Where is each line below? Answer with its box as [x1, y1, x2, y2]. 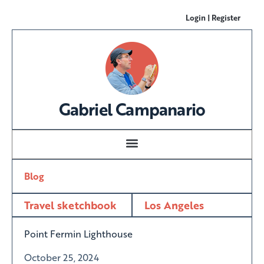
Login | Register [186, 12, 240, 23]
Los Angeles [144, 197, 204, 213]
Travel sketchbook [24, 197, 117, 213]
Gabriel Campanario [58, 97, 206, 121]
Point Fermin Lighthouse [24, 227, 133, 240]
